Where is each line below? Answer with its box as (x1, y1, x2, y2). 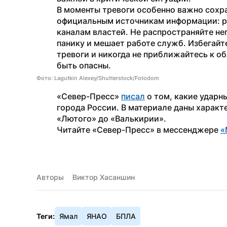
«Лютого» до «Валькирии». (57, 113, 166, 124)
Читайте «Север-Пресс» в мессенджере (57, 125, 220, 135)
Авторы (36, 173, 64, 181)
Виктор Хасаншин (72, 173, 135, 181)
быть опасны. (57, 60, 111, 70)
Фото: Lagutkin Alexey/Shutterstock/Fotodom (36, 74, 159, 82)
